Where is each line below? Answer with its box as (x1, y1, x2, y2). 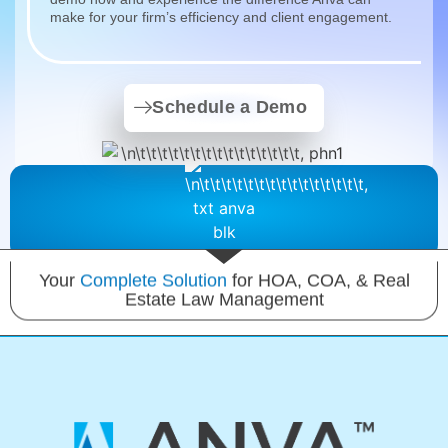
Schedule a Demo (152, 96, 307, 117)
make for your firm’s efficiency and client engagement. (50, 9, 396, 26)
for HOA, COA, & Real (231, 269, 410, 290)
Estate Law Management (124, 288, 324, 309)
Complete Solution (79, 269, 232, 290)
